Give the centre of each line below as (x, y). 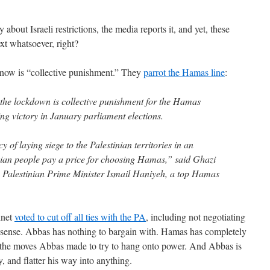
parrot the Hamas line (184, 72)
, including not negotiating (196, 217)
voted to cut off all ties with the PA (80, 217)
